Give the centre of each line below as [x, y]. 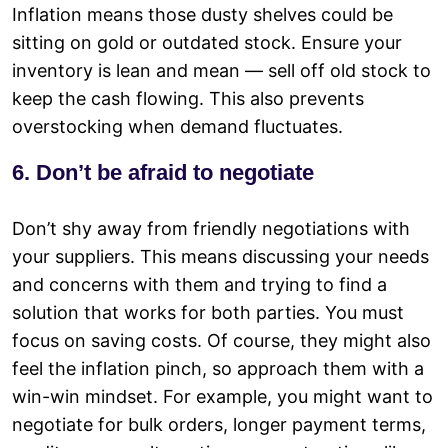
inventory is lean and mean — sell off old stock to [221, 70]
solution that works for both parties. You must [208, 312]
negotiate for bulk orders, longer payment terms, [219, 424]
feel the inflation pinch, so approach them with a [218, 368]
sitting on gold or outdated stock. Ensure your [207, 42]
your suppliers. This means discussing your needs [220, 256]
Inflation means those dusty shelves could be [202, 14]
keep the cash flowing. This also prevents [188, 98]
